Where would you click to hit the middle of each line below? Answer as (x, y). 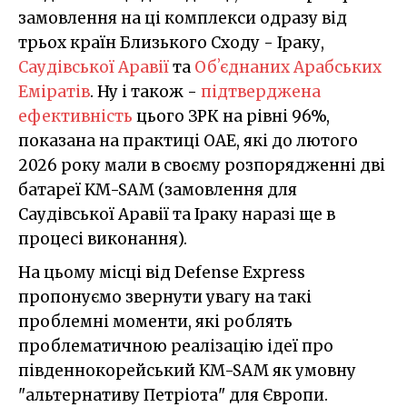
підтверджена (261, 92)
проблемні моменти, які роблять (155, 322)
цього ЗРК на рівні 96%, (231, 117)
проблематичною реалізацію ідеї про (176, 347)
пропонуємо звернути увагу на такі (165, 298)
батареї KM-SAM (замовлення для (158, 190)
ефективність (75, 117)
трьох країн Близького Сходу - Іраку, (171, 43)
